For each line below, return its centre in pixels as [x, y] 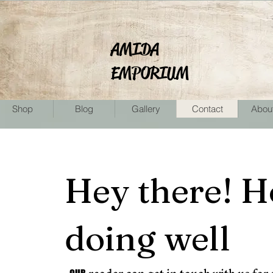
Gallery [146, 109]
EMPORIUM [150, 73]
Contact [207, 109]
